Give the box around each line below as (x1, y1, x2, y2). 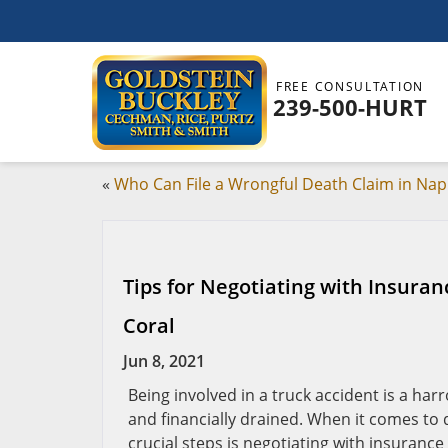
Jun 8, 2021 (123, 350, 205, 372)
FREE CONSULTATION (276, 78, 424, 95)
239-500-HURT (273, 92, 427, 122)
